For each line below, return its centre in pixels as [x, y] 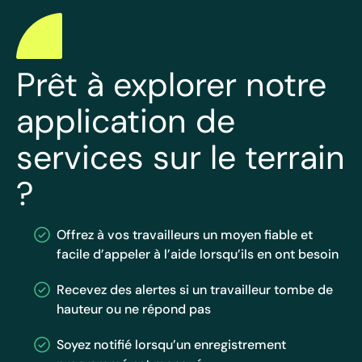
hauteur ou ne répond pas [134, 308]
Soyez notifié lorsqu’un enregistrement [171, 344]
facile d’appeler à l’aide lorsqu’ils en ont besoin [198, 253]
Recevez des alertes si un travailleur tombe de [195, 289]
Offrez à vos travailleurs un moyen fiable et [185, 234]
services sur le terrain [181, 157]
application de [126, 120]
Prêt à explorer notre [171, 84]
